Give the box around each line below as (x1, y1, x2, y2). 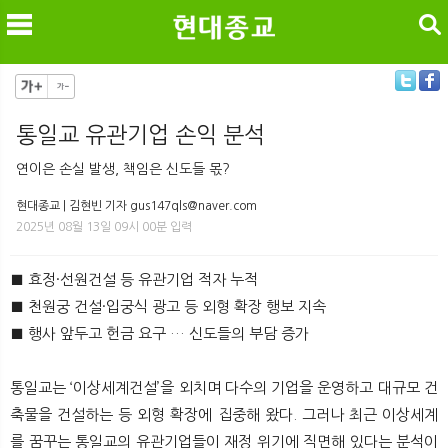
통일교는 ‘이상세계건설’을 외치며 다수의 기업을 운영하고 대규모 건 (10, 379, 438, 395)
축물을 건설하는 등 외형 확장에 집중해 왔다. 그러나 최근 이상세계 (10, 406, 438, 422)
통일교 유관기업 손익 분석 (16, 123, 265, 146)
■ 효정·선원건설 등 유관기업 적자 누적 (10, 271, 258, 287)
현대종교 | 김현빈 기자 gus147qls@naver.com (16, 199, 257, 212)
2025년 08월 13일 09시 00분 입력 (16, 220, 192, 233)
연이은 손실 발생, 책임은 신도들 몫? (16, 161, 230, 176)
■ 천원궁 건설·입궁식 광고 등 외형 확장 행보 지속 (10, 298, 326, 314)
